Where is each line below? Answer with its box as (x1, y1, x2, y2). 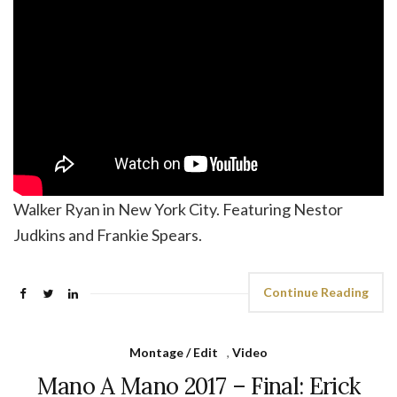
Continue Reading (263, 284, 369, 300)
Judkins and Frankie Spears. (13, 224, 202, 245)
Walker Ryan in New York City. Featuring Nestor (13, 198, 343, 219)
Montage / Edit (129, 344, 218, 360)
